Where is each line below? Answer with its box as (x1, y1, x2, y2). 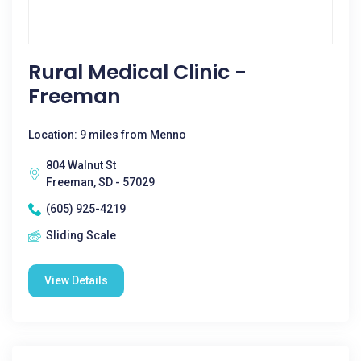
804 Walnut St (46, 159, 116, 172)
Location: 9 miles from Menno (28, 128, 186, 141)
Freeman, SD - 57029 (46, 176, 155, 189)
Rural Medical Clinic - (28, 58, 247, 86)
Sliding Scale (46, 229, 116, 242)
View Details (44, 274, 108, 287)
